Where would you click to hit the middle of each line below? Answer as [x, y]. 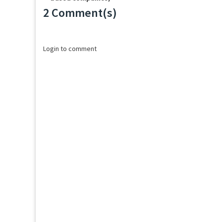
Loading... [69, 26]
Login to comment [70, 49]
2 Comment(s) [80, 13]
